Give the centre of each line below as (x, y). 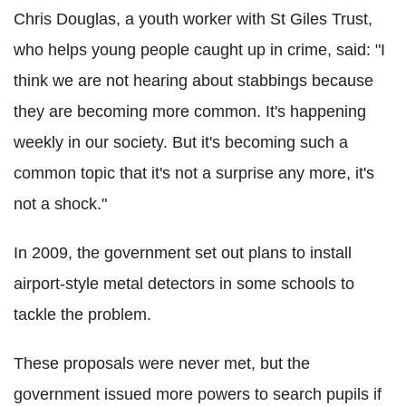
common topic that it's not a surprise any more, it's (194, 173)
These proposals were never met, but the (162, 363)
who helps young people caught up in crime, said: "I (199, 49)
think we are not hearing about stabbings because (193, 80)
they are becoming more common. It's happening (190, 111)
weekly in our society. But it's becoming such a (181, 142)
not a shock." (60, 203)
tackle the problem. (82, 314)
